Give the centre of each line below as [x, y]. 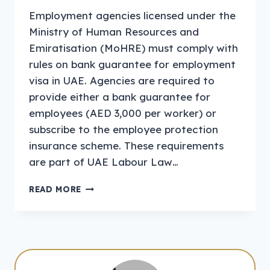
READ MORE [55, 189]
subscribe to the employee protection [124, 130]
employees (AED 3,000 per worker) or [123, 113]
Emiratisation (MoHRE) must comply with [133, 48]
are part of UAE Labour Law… [104, 162]
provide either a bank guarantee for [120, 97]
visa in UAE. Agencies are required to [122, 81]
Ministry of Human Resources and [114, 32]
